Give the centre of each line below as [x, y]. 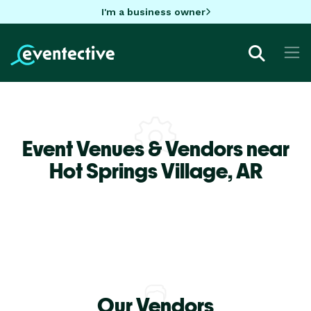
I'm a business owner [153, 11]
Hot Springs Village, [142, 170]
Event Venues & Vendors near [155, 148]
